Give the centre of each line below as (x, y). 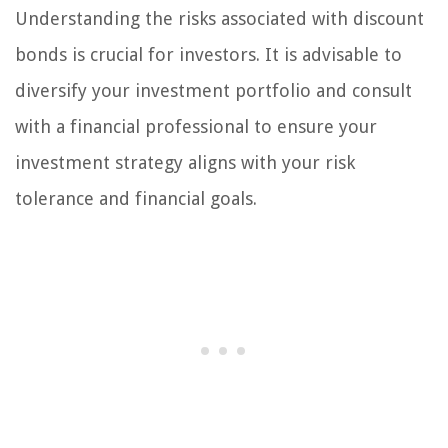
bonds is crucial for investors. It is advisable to (208, 55)
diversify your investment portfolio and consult (213, 91)
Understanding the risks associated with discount (219, 19)
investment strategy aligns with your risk (185, 163)
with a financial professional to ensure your (196, 127)
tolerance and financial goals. (136, 199)
